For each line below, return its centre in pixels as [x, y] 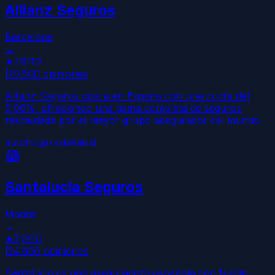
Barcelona [29, 37]
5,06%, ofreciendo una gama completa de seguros [123, 108]
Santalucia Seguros [74, 187]
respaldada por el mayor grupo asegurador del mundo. [134, 121]
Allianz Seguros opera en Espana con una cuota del [127, 96]
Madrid [21, 215]
